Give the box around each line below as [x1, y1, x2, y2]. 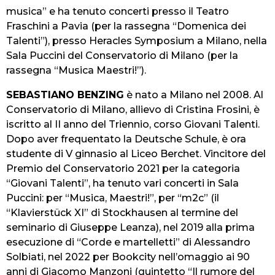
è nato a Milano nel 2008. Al [124, 89, 263, 101]
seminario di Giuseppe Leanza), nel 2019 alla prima [6, 222, 255, 234]
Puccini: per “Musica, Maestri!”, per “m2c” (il [6, 192, 219, 204]
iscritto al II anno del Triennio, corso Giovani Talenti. [6, 118, 260, 131]
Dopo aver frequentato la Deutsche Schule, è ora [6, 133, 246, 145]
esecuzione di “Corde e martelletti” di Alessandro [6, 236, 250, 249]
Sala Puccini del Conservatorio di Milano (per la [6, 50, 238, 62]
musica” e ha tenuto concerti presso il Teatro [6, 6, 229, 18]
